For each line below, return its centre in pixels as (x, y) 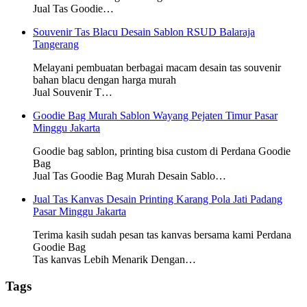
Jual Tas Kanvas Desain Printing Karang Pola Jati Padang (158, 199)
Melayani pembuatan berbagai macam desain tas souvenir (157, 68)
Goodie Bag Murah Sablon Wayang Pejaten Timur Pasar (155, 116)
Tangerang (56, 45)
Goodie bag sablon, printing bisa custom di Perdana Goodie (162, 151)
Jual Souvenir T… (73, 93)
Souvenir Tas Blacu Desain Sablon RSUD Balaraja (144, 32)
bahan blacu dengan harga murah (105, 80)
